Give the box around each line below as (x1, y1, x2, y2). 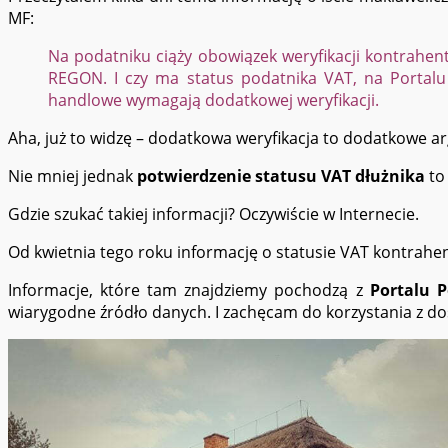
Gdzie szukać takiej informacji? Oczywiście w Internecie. (8, 202, 419, 225)
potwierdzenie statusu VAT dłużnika (137, 164, 429, 187)
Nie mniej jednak (8, 164, 137, 187)
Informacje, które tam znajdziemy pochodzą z (8, 278, 370, 301)
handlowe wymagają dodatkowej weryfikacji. (48, 88, 379, 111)
